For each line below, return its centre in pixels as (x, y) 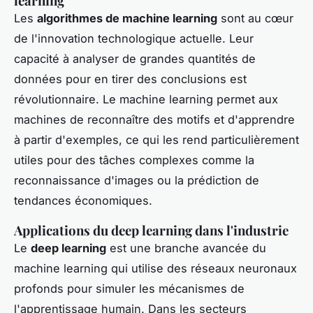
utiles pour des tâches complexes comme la (134, 160)
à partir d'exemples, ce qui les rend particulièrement (156, 140)
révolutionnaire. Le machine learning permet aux (146, 100)
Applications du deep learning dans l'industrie (151, 231)
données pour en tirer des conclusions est (130, 79)
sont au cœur (255, 19)
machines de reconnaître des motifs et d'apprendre (154, 120)
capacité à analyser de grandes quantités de (135, 59)
